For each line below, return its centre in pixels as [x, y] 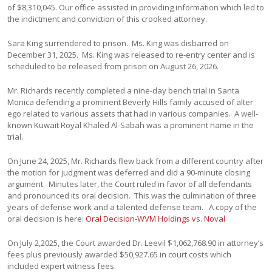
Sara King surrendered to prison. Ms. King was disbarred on [118, 43]
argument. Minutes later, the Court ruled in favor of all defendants [130, 184]
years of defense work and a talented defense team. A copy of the [132, 207]
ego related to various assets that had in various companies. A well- [133, 114]
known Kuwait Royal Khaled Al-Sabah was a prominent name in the [131, 125]
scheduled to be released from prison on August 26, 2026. [113, 66]
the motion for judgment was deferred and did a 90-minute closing [129, 172]
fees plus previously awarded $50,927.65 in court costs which [120, 254]
